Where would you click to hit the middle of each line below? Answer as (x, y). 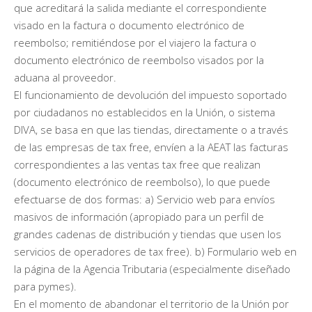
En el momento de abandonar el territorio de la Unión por (151, 303)
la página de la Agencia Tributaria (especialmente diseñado (152, 268)
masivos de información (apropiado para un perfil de (139, 216)
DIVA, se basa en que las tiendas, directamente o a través (151, 129)
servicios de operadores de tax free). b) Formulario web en (155, 251)
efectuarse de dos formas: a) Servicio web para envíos (145, 199)
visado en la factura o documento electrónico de (129, 25)
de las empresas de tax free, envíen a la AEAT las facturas (151, 147)
